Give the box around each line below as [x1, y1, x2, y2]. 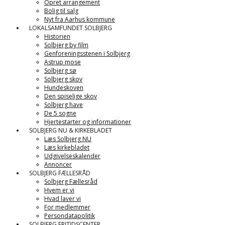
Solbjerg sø [44, 66, 76, 75]
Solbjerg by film [44, 41, 88, 49]
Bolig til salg [44, 7, 78, 15]
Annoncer [44, 160, 72, 169]
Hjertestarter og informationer [44, 118, 131, 126]
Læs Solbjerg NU [44, 135, 91, 143]
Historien [44, 32, 70, 41]
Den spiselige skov [44, 92, 97, 100]
